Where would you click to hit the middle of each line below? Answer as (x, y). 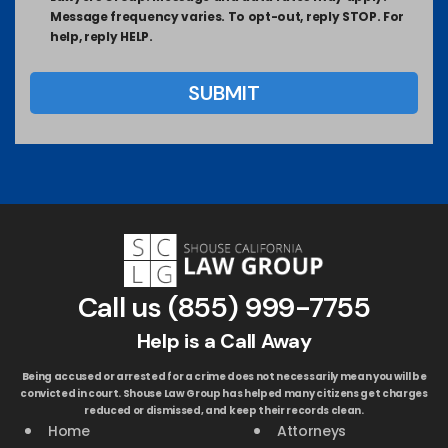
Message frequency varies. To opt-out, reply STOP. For (227, 16)
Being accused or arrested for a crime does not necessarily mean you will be (224, 376)
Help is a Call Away (224, 340)
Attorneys (312, 430)
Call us (122, 307)
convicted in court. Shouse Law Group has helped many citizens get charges (224, 393)
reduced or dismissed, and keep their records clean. (224, 410)
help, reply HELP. (101, 36)
